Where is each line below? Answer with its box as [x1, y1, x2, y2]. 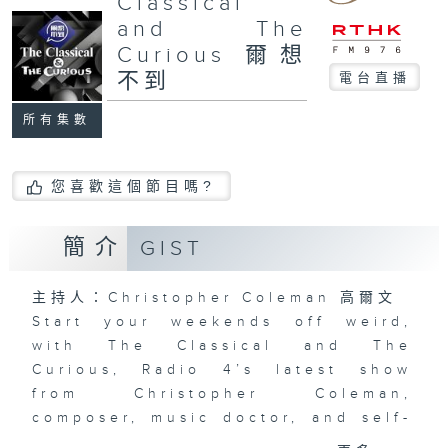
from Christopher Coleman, [31, 385, 412, 402]
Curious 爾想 [116, 42, 307, 68]
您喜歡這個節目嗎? [50, 178, 216, 195]
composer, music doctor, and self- [31, 409, 412, 426]
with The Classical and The [31, 337, 412, 354]
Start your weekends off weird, [31, 313, 412, 330]
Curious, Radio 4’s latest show [31, 361, 412, 378]
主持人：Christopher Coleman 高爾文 [31, 289, 397, 306]
